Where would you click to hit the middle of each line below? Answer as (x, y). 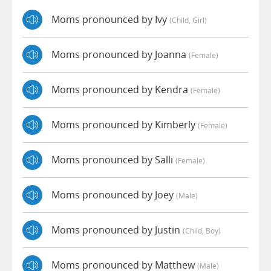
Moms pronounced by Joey (114, 195)
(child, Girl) (188, 20)
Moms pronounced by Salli (113, 160)
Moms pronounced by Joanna (120, 55)
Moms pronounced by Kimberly (125, 125)
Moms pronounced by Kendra (121, 90)
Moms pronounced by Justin (117, 230)
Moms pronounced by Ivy (110, 20)
